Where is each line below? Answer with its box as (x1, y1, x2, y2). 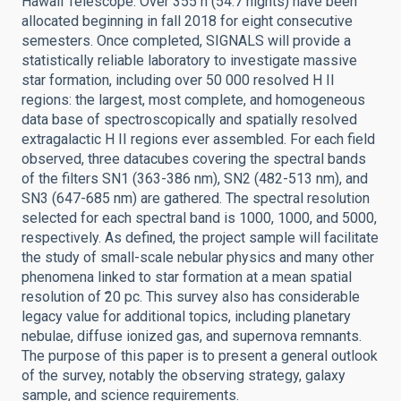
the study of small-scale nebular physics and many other (21, 249, 374, 266)
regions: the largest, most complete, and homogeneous (21, 91, 365, 108)
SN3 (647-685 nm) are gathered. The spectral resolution (21, 190, 370, 207)
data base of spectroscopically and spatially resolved (21, 111, 357, 128)
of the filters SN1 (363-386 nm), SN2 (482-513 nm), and (21, 170, 368, 187)
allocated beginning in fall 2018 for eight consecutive (21, 13, 353, 30)
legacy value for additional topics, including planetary (21, 308, 351, 325)
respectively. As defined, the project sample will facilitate (21, 229, 379, 246)
